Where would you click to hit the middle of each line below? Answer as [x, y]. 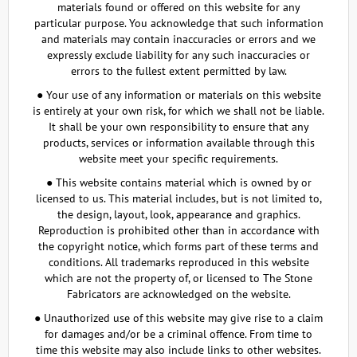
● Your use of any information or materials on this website [178, 95]
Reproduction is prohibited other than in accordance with [178, 230]
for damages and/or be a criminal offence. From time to [178, 334]
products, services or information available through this [178, 143]
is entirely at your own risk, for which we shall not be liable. [178, 111]
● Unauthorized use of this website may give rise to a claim [178, 318]
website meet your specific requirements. [178, 159]
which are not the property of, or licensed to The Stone [178, 278]
